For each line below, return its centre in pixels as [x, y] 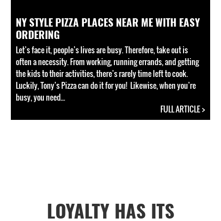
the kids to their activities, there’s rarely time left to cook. [102, 74]
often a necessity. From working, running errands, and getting [108, 62]
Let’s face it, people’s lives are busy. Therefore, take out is [102, 50]
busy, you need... [41, 97]
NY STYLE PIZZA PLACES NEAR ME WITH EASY [108, 21]
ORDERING [38, 34]
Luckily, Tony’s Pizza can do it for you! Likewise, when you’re [106, 85]
